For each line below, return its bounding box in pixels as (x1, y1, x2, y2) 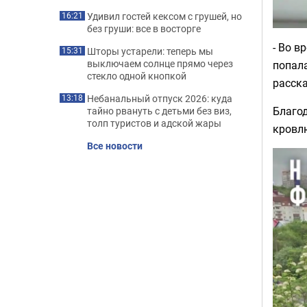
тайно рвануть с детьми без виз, (87, 104, 232, 117)
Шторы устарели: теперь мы (87, 45, 213, 58)
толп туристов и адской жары (87, 116, 221, 130)
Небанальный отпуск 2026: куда (87, 92, 232, 105)
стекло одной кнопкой (87, 69, 186, 82)
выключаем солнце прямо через (87, 57, 233, 70)
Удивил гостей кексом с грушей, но (87, 10, 242, 23)
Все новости (87, 139, 143, 152)
